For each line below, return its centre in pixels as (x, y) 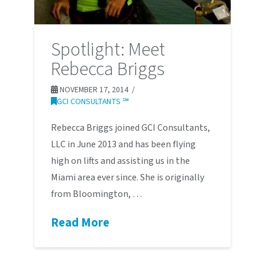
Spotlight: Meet (108, 50)
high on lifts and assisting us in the (120, 161)
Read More (80, 223)
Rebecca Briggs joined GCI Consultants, (130, 128)
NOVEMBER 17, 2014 (93, 90)
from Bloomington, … (96, 194)
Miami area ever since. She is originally (127, 178)
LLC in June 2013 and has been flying (123, 145)
